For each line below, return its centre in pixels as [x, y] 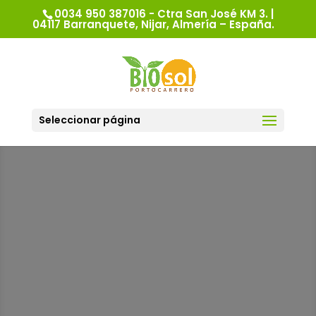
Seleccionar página [89, 120]
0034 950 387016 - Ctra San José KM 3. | [164, 14]
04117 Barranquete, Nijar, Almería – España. [153, 25]
